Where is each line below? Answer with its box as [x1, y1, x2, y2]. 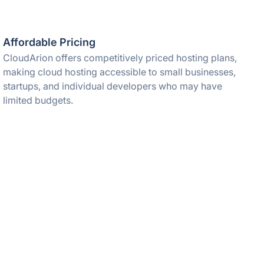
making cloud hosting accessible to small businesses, [3, 66, 236, 78]
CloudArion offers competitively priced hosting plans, [3, 52, 237, 64]
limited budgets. [3, 94, 74, 106]
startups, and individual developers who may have [3, 80, 223, 92]
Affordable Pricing [3, 36, 96, 48]
